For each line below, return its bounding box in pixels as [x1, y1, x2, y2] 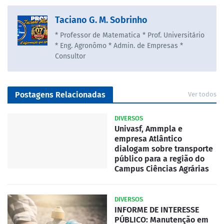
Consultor [55, 52, 85, 61]
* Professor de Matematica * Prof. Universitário [55, 31, 204, 40]
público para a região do [114, 154, 204, 164]
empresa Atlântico [114, 134, 182, 144]
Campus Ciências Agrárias [114, 164, 209, 174]
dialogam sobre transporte [114, 144, 213, 154]
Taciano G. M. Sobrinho [55, 14, 147, 26]
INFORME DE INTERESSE [114, 205, 199, 215]
